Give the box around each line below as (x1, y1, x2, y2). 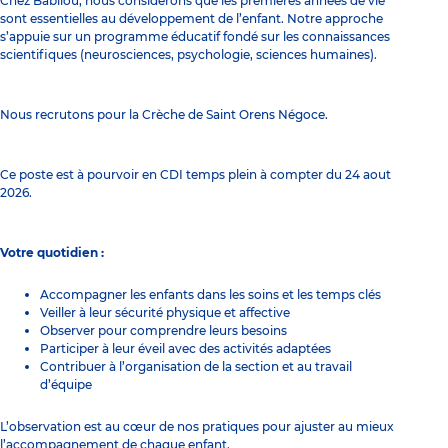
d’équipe (40, 376, 92, 392)
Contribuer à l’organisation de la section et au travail (40, 358, 352, 374)
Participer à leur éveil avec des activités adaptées (40, 340, 331, 356)
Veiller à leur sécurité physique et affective (40, 304, 290, 320)
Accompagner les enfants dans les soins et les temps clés (40, 286, 381, 302)
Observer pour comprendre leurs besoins (40, 322, 287, 338)
